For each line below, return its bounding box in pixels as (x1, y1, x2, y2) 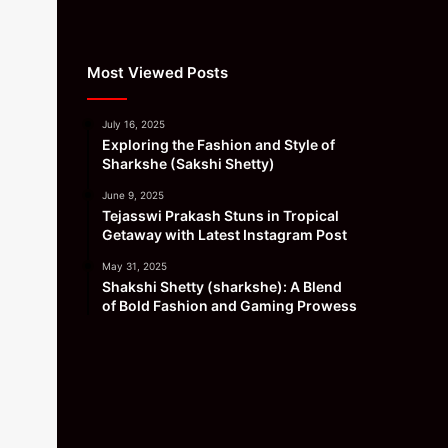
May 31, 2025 (102, 259, 167, 272)
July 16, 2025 (102, 117, 165, 130)
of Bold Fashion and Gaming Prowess (102, 296, 357, 314)
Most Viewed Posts (87, 62, 228, 82)
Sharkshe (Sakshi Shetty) (102, 154, 275, 172)
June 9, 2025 (102, 188, 164, 201)
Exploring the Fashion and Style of (102, 135, 335, 153)
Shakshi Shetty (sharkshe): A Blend (102, 277, 342, 295)
